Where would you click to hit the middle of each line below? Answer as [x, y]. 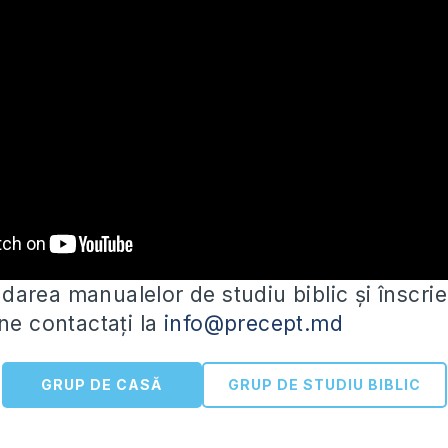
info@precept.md [253, 324]
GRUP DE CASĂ [101, 385]
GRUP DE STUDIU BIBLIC [324, 385]
